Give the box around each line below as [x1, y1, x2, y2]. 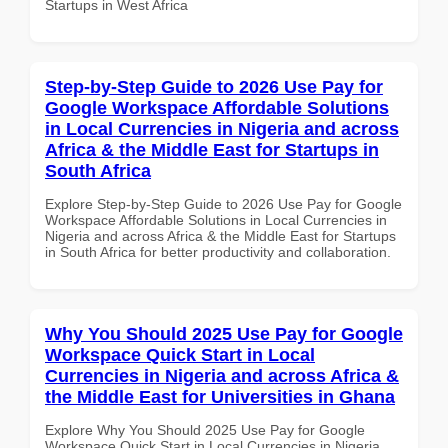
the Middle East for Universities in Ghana [45, 386, 395, 407]
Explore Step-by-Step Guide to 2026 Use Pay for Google [45, 195, 402, 212]
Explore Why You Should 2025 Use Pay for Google [45, 421, 365, 438]
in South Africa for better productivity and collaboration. [45, 243, 391, 260]
